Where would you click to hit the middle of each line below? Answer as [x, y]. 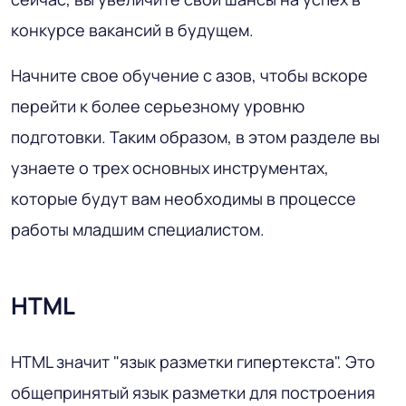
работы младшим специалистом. [138, 230]
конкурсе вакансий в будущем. [132, 30]
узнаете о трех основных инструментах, [170, 168]
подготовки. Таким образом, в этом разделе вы [195, 137]
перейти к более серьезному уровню [158, 106]
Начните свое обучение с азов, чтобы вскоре [189, 76]
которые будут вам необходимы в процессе [184, 199]
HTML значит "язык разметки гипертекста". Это [193, 362]
